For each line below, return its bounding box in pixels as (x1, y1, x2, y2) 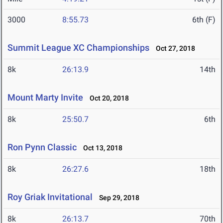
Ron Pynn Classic (7, 142, 77, 153)
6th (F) (192, 15, 216, 25)
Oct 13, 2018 (79, 144, 122, 152)
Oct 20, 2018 (85, 94, 129, 103)
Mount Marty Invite (7, 92, 83, 103)
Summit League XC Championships (7, 42, 149, 53)
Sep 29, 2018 (95, 194, 139, 202)
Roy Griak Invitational (7, 192, 93, 203)
